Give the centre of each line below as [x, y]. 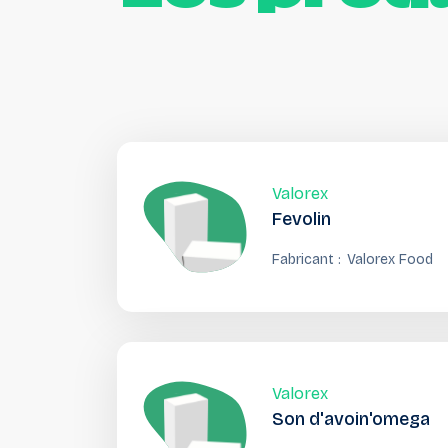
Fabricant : [306, 259]
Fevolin [301, 219]
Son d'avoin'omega [351, 419]
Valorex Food [390, 259]
